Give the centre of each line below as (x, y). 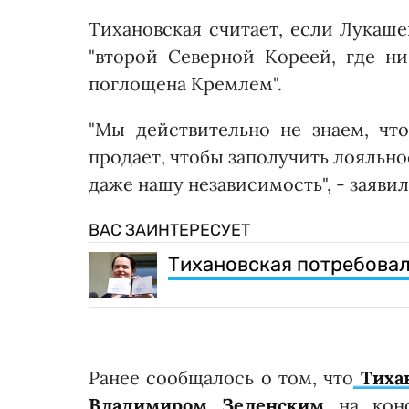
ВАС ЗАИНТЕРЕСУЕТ (169, 231)
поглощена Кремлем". (185, 84)
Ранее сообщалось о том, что (221, 378)
